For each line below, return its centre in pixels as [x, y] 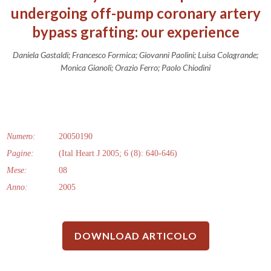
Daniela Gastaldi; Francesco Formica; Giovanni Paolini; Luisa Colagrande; [135, 54]
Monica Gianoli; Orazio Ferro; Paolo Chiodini [135, 67]
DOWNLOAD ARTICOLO [135, 235]
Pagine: [20, 153]
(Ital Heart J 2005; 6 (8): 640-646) [118, 153]
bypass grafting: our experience [135, 31]
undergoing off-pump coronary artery [135, 13]
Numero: [21, 136]
